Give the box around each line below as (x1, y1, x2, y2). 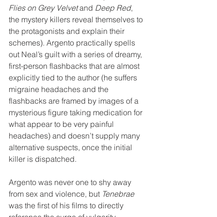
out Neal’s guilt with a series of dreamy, (9, 49, 144, 59)
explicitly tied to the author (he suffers (9, 73, 139, 82)
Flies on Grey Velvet (9, 3, 77, 13)
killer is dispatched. (9, 154, 77, 164)
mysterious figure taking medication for (9, 108, 144, 117)
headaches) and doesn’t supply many (9, 131, 142, 140)
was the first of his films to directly (9, 201, 125, 210)
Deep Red (95, 3, 131, 13)
